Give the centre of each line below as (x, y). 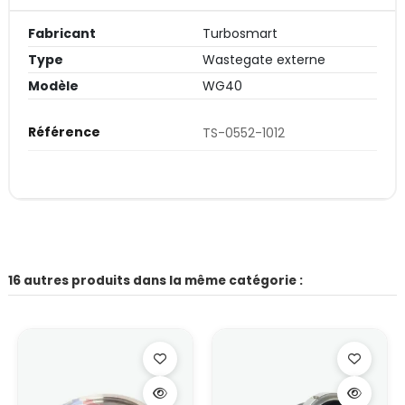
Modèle (53, 85)
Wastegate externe (264, 59)
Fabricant (62, 33)
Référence (64, 132)
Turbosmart (240, 33)
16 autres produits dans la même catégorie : (155, 280)
